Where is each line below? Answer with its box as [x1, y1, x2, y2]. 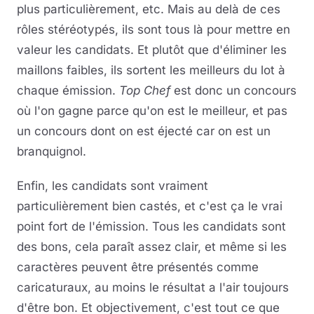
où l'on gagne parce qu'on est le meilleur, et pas [17, 104, 287, 118]
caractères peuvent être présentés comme [17, 260, 259, 275]
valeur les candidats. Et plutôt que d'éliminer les [17, 43, 287, 57]
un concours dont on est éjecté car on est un [17, 124, 271, 139]
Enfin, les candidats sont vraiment [17, 179, 208, 193]
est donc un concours [170, 83, 296, 98]
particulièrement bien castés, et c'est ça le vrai [17, 199, 282, 214]
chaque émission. [17, 83, 119, 98]
